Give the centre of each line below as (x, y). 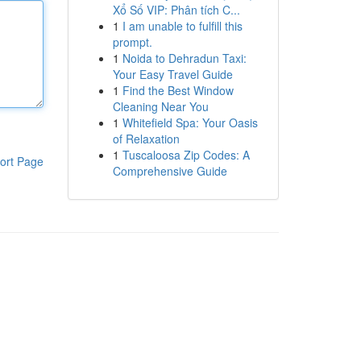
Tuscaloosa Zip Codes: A (186, 155)
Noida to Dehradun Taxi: (184, 58)
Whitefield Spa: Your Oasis (190, 122)
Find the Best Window (178, 90)
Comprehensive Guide (170, 171)
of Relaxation (146, 139)
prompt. (132, 42)
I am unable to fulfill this (182, 26)
